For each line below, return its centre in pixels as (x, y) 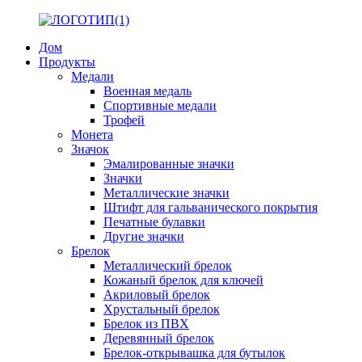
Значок (90, 149)
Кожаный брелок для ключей (183, 280)
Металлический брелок (168, 265)
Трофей (124, 120)
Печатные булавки (154, 222)
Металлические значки (166, 193)
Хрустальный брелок (162, 309)
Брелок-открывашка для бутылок (194, 353)
